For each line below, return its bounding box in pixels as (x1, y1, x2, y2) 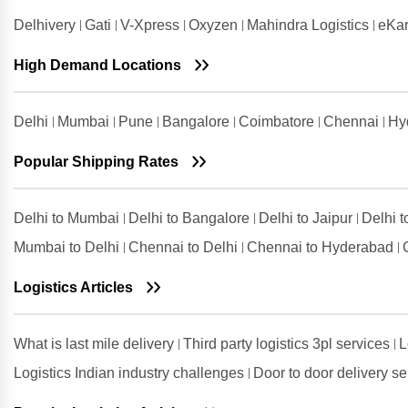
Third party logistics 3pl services (183, 336, 393, 352)
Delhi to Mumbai (14, 210, 119, 226)
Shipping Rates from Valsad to (27, 24, 201, 38)
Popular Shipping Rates (14, 154, 178, 169)
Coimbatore (239, 114, 318, 129)
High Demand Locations (14, 57, 181, 73)
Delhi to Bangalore (128, 210, 250, 226)
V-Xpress (120, 17, 183, 33)
